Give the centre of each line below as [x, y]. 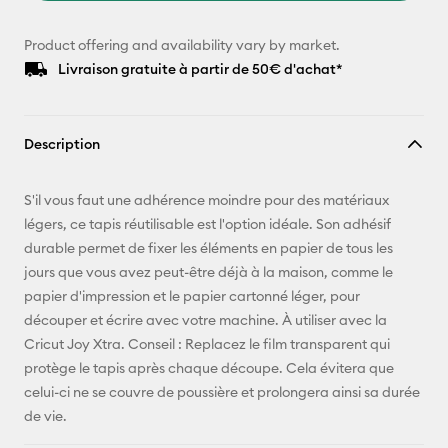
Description [62, 144]
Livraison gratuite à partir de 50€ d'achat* [200, 69]
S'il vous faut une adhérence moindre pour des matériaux [206, 200]
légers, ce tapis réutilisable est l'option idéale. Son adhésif [207, 224]
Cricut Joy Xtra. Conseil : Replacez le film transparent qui [207, 344]
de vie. [45, 416]
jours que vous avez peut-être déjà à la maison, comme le [208, 272]
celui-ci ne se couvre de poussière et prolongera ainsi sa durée [222, 392]
